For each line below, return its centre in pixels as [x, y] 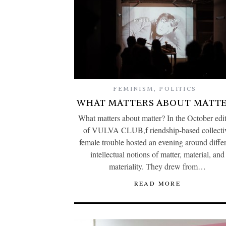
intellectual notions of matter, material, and [157, 154]
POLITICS [178, 88]
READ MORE [157, 183]
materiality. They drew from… [157, 166]
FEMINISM [133, 88]
